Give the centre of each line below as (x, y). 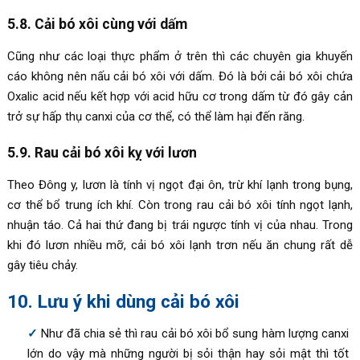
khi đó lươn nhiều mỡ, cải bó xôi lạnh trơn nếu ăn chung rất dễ (180, 245)
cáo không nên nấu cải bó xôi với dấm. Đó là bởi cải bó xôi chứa (180, 77)
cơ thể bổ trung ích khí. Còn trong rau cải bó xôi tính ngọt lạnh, (180, 205)
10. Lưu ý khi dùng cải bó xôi (123, 302)
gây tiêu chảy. (42, 266)
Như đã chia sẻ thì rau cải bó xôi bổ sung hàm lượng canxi (195, 334)
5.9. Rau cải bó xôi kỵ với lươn (102, 153)
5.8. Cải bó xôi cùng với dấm (97, 25)
